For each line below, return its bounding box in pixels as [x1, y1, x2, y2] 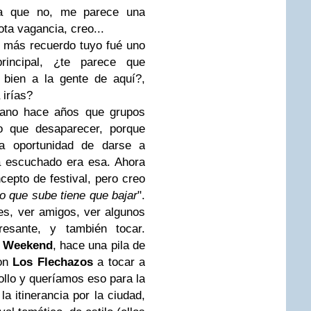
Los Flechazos [12, 255, 93, 269]
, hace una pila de [52, 239, 146, 252]
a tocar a [92, 255, 145, 269]
